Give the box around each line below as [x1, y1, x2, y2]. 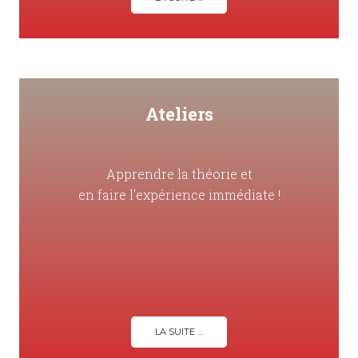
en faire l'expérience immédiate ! [78, 186, 280, 204]
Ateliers [145, 102, 213, 126]
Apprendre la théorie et [105, 165, 253, 183]
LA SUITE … [155, 326, 203, 338]
